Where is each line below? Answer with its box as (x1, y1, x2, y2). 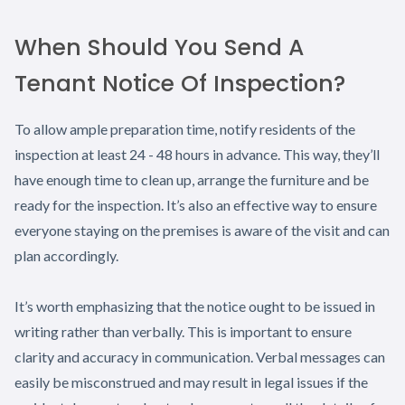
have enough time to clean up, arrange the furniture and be (14, 170, 369, 188)
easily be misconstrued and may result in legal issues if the (14, 372, 368, 391)
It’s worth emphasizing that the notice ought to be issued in (14, 297, 375, 315)
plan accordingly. (14, 246, 118, 264)
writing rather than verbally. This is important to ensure (14, 322, 352, 340)
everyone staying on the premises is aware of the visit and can (14, 221, 390, 239)
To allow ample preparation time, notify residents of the (14, 119, 355, 137)
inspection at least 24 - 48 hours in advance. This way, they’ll (14, 145, 380, 163)
